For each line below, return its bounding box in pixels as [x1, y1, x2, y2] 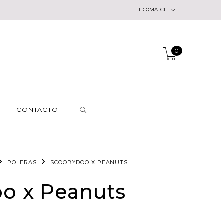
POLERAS [7, 159, 37, 166]
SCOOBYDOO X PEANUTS [50, 159, 128, 166]
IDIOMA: [139, 6, 160, 13]
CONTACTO [16, 106, 58, 113]
